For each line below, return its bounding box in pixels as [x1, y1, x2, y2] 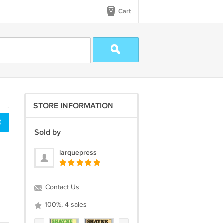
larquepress [59, 148, 97, 157]
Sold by [34, 128, 61, 137]
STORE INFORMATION [33, 101, 113, 111]
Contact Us [43, 183, 79, 191]
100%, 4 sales [42, 201, 87, 209]
